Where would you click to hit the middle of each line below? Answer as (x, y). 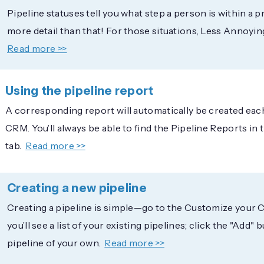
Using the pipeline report (80, 90)
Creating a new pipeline (77, 188)
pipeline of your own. (54, 242)
